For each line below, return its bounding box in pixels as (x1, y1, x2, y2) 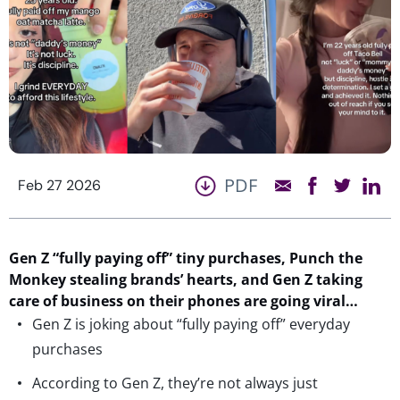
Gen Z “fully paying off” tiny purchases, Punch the (9, 247, 362, 268)
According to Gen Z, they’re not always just (32, 372, 318, 393)
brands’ (130, 269, 183, 289)
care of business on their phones (9, 290, 244, 311)
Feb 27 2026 (18, 175, 101, 195)
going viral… (267, 290, 362, 311)
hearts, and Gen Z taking (183, 269, 362, 289)
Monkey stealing (9, 269, 130, 289)
